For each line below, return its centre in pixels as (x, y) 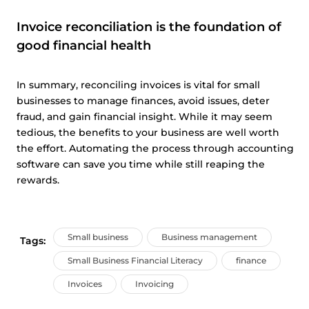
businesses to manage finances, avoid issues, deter (143, 101)
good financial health (84, 46)
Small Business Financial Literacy (135, 261)
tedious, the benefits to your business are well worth (148, 132)
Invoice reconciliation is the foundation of (149, 27)
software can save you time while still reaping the (141, 164)
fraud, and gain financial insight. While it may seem (144, 117)
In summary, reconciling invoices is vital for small (138, 85)
